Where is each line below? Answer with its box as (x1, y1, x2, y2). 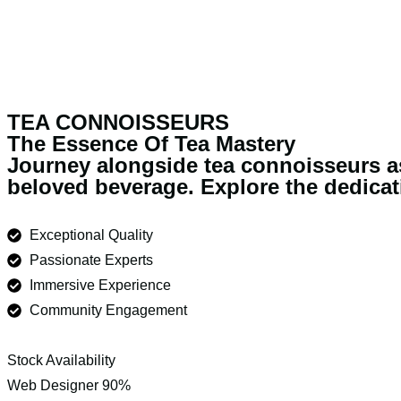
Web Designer (7, 378, 98, 393)
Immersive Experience (30, 277, 171, 293)
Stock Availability (7, 353, 115, 368)
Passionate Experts (30, 252, 153, 268)
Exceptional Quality (30, 227, 153, 243)
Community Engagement (30, 303, 187, 318)
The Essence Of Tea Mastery (7, 132, 295, 156)
